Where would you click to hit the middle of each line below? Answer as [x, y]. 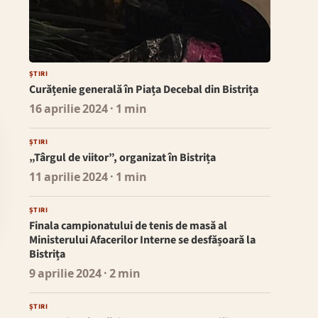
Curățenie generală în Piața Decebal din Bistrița [143, 90]
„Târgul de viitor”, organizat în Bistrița [122, 158]
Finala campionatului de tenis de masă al [128, 226]
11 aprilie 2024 [68, 178]
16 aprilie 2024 [68, 110]
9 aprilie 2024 [65, 274]
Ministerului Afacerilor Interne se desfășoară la [142, 240]
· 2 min [121, 274]
